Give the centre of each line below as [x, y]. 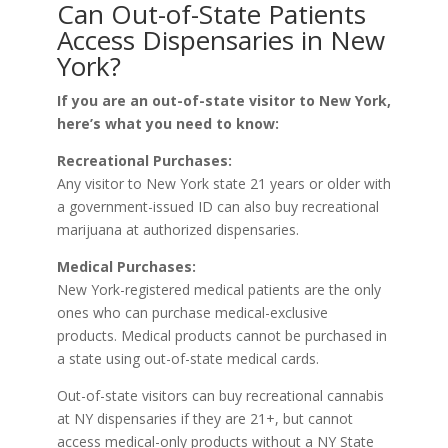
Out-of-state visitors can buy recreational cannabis [220, 396]
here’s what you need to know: [167, 124]
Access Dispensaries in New [220, 40]
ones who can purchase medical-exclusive [192, 313]
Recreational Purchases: [144, 161]
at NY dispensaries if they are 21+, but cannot [204, 419]
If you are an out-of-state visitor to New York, [223, 101]
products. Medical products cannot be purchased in [221, 336]
